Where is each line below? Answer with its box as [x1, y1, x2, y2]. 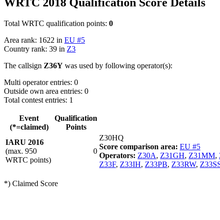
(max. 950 [5, 146, 37, 155]
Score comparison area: [99, 142, 178, 151]
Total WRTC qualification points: [4, 19, 109, 27]
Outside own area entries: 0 [4, 86, 88, 95]
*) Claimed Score [4, 179, 58, 188]
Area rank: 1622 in [4, 35, 64, 44]
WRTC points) [5, 155, 51, 164]
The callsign [4, 61, 44, 70]
